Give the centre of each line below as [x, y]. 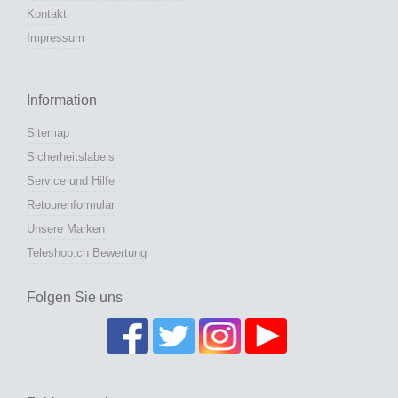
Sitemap [48, 133]
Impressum [56, 38]
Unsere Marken [66, 229]
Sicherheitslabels [71, 157]
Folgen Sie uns [75, 298]
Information [62, 100]
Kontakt [47, 14]
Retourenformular [71, 205]
